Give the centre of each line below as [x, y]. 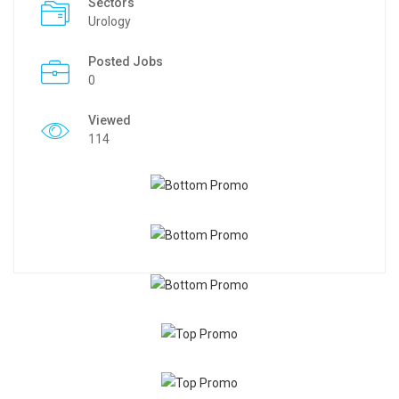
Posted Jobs [126, 61]
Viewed [110, 120]
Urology [110, 21]
